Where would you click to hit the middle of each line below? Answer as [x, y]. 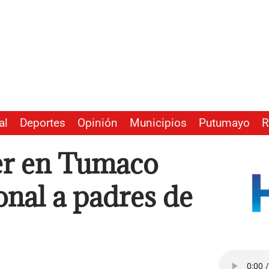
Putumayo [224, 123]
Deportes [43, 123]
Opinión [98, 123]
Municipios [158, 123]
